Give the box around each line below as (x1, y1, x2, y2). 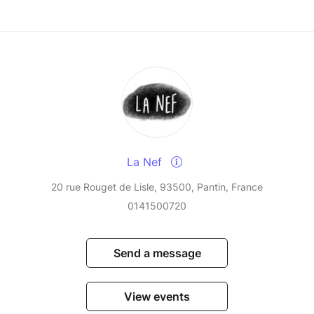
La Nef (126, 155, 165, 170)
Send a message (113, 246, 201, 261)
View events (124, 289, 190, 304)
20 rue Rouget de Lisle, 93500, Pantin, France (51, 181, 263, 193)
